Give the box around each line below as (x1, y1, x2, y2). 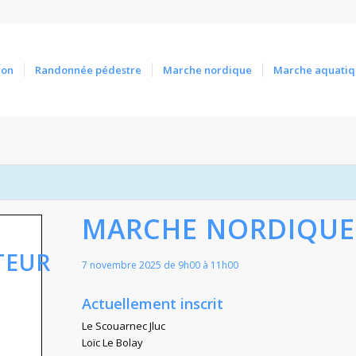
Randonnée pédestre (34, 63, 141, 77)
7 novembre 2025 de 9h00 (82, 258, 200, 272)
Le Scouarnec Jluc (82, 319, 165, 333)
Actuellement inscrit (82, 294, 223, 313)
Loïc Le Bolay (82, 335, 143, 350)
